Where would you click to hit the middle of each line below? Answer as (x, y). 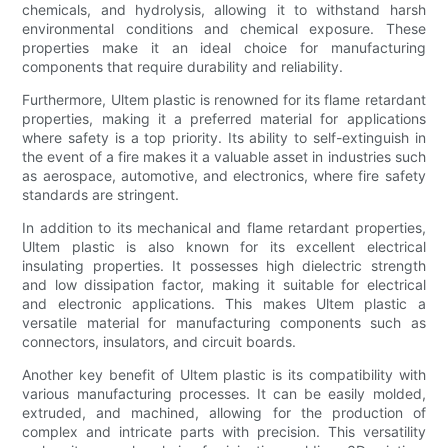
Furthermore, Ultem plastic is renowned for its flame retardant (224, 99)
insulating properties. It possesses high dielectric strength (224, 265)
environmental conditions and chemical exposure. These (224, 28)
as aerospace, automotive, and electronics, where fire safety (224, 175)
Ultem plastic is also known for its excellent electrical (224, 246)
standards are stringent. (101, 194)
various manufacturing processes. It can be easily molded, (224, 393)
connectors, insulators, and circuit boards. (159, 341)
